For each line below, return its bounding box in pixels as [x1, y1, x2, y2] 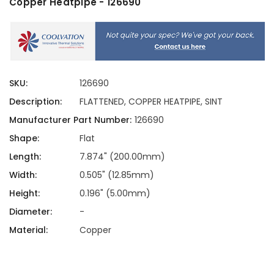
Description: [9, 95, 62, 108]
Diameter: [9, 205, 52, 218]
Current [9, 260, 39, 271]
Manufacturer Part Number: [9, 113, 131, 126]
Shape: [9, 131, 39, 144]
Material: [9, 223, 48, 236]
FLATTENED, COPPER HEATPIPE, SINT [79, 95, 223, 108]
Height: [9, 187, 40, 199]
